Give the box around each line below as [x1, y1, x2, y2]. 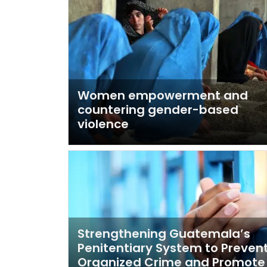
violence [77, 116, 129, 133]
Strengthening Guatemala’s [77, 225, 250, 242]
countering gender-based [77, 101, 238, 119]
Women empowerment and [77, 87, 248, 104]
